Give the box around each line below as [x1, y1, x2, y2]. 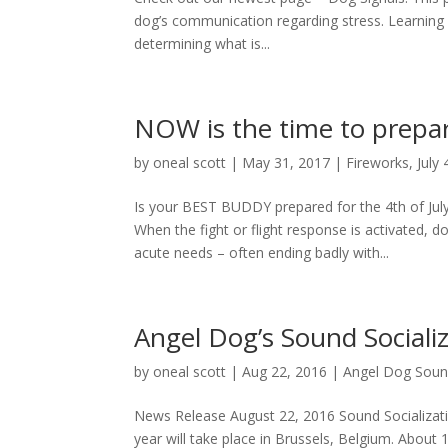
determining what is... [134, 34, 271, 53]
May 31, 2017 [242, 153, 331, 172]
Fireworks [346, 153, 410, 172]
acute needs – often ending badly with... [134, 243, 390, 262]
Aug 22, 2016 [242, 362, 328, 381]
